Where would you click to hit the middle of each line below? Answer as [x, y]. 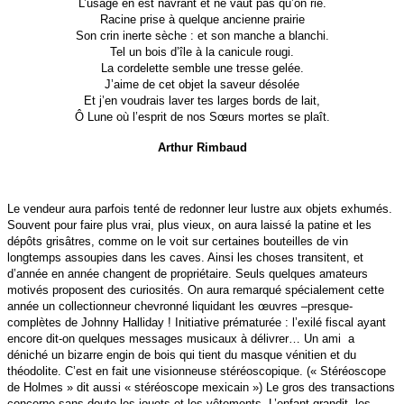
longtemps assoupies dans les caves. [107, 258]
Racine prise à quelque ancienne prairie [202, 20]
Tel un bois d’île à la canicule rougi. [202, 52]
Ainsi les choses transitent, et [285, 258]
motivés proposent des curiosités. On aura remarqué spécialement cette [196, 290]
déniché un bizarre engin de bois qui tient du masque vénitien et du [182, 355]
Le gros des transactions [331, 388]
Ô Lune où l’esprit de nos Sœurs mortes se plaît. [202, 117]
